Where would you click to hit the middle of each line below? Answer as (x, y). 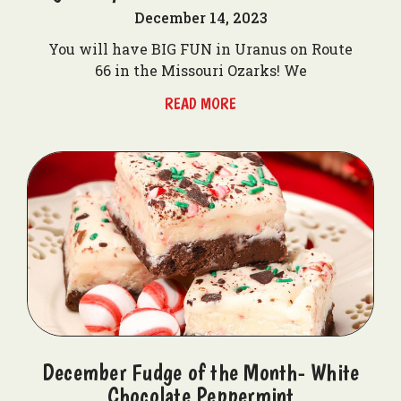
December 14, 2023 (200, 17)
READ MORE (200, 103)
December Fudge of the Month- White (200, 372)
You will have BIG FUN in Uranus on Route (200, 49)
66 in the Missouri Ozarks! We (200, 70)
